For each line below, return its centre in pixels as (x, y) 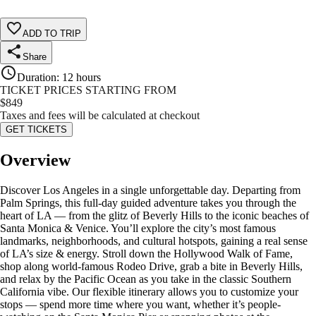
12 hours (81, 78)
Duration (37, 78)
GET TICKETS (36, 130)
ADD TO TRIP (52, 34)
